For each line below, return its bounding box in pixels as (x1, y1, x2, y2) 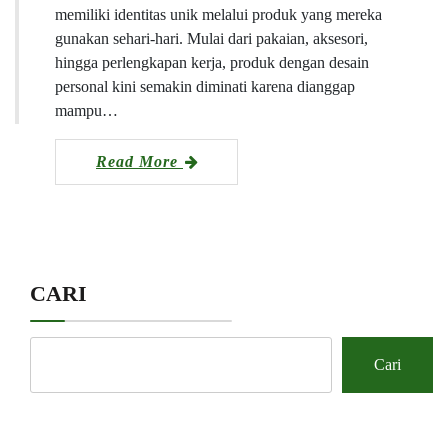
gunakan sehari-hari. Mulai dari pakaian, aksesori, (55, 29, 368, 47)
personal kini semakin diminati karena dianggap (55, 77, 355, 95)
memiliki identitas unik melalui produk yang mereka (55, 5, 382, 23)
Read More (96, 152, 183, 170)
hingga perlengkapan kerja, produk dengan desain (55, 53, 369, 71)
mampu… (55, 101, 118, 119)
